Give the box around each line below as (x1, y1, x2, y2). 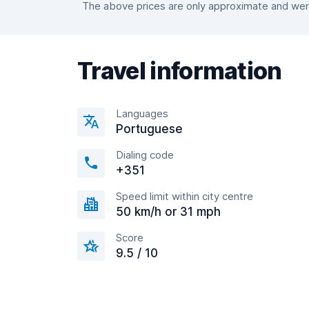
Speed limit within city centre (116, 190, 253, 203)
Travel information (77, 57, 282, 85)
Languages (116, 107, 168, 120)
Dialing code (116, 148, 174, 161)
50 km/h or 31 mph (116, 205, 221, 219)
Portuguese (116, 122, 183, 136)
